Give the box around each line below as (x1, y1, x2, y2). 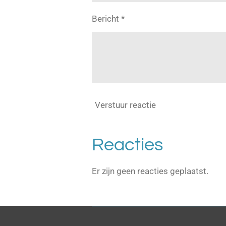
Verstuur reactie (95, 100, 156, 110)
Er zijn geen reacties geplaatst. (92, 165, 208, 176)
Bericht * (92, 14, 125, 24)
